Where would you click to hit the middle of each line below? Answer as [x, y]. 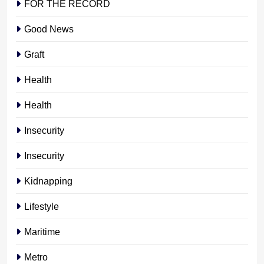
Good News [49, 29]
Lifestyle [42, 206]
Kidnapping [48, 181]
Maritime [42, 231]
